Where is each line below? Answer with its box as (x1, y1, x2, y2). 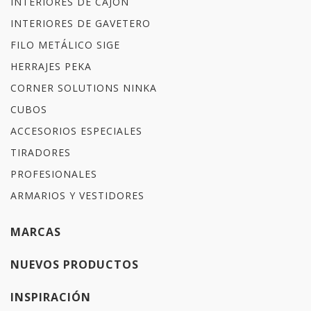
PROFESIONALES (10, 167, 97, 180)
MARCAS (10, 224, 61, 239)
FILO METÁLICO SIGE (10, 37, 120, 51)
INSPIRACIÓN (10, 289, 91, 305)
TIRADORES (10, 145, 71, 159)
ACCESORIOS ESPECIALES (10, 124, 142, 137)
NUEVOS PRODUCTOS (10, 256, 139, 272)
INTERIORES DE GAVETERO (10, 16, 151, 30)
